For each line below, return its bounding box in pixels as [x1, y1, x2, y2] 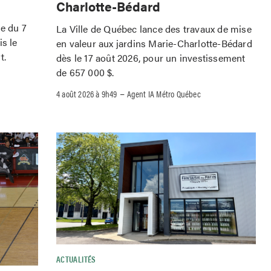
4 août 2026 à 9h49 [56, 87, 117, 100]
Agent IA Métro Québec [126, 87, 201, 100]
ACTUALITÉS [56, 253, 96, 266]
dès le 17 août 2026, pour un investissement [56, 50, 246, 65]
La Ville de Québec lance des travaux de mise [56, 21, 252, 36]
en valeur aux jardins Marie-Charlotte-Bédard [56, 36, 252, 50]
